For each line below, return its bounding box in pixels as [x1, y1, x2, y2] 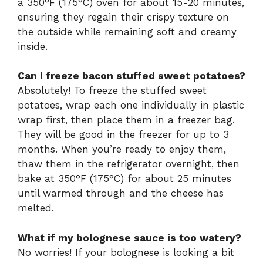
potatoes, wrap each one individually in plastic [18, 99, 244, 112]
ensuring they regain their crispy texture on [18, 11, 229, 23]
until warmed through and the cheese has [18, 187, 224, 200]
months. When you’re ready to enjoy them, [18, 143, 226, 156]
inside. [18, 40, 48, 52]
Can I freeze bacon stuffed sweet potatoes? [18, 70, 245, 82]
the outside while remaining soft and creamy [18, 25, 237, 38]
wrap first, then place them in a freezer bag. [18, 114, 235, 126]
